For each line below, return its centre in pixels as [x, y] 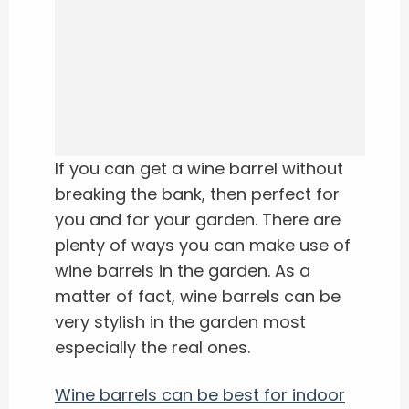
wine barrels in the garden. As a [183, 271]
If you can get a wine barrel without [199, 169]
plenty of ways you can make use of [203, 246]
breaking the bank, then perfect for [197, 194]
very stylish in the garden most [180, 322]
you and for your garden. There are [198, 220]
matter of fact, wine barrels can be [198, 297]
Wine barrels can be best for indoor [200, 395]
